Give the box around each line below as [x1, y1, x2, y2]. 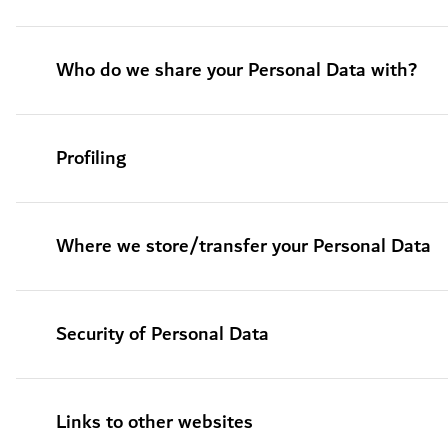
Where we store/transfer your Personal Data [56, 230, 431, 263]
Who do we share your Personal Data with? [56, 54, 417, 87]
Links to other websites [56, 406, 253, 439]
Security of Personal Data [56, 318, 269, 351]
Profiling [56, 142, 126, 175]
